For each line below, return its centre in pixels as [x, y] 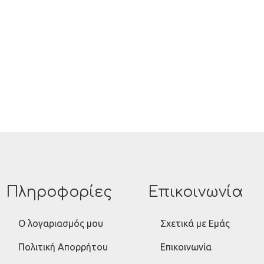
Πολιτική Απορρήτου [63, 247]
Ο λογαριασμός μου [61, 223]
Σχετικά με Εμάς [195, 223]
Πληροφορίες [60, 192]
